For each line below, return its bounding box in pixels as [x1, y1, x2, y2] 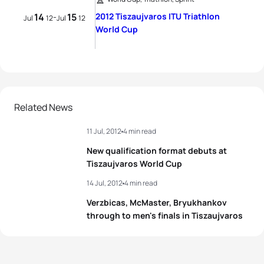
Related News [14, 101, 72, 114]
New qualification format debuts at [87, 145, 227, 156]
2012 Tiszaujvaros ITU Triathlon [95, 11, 220, 22]
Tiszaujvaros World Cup [87, 158, 182, 169]
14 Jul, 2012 [87, 178, 123, 188]
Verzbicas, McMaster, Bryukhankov [87, 197, 227, 208]
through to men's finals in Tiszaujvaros [87, 210, 243, 221]
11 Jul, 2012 [87, 126, 121, 136]
